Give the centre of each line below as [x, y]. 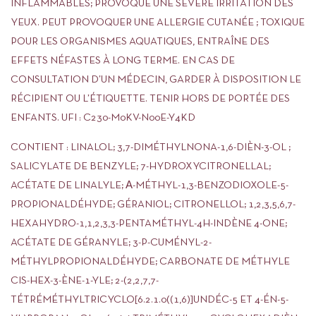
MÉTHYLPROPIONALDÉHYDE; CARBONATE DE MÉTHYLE [150, 262]
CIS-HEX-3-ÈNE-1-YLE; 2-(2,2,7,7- [85, 281]
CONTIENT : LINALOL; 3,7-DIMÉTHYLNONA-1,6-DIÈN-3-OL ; [151, 147]
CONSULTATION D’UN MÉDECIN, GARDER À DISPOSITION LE [156, 80]
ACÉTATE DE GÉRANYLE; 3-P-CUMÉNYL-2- [111, 243]
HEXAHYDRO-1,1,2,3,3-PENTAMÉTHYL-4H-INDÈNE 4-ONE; [149, 224]
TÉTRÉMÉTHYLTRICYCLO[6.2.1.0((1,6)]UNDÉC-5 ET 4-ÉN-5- [150, 300]
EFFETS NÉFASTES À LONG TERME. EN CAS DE [123, 61]
